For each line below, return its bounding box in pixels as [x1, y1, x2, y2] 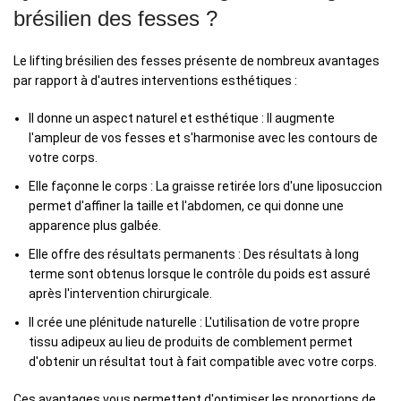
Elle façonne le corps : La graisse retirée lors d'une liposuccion [29, 179, 382, 194]
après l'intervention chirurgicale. [29, 286, 212, 302]
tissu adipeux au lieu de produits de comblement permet [29, 335, 353, 350]
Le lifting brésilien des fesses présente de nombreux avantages [13, 54, 380, 69]
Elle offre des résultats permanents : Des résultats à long [29, 247, 359, 262]
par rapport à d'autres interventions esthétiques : [13, 73, 297, 89]
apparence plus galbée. [29, 218, 161, 234]
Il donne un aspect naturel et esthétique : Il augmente [29, 111, 335, 126]
